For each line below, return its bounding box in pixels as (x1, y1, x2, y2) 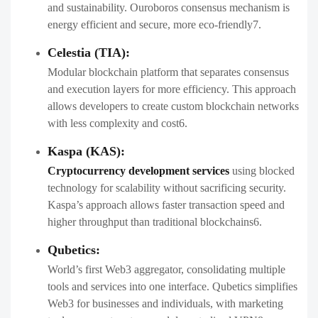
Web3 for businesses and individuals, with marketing (48, 297, 283, 310)
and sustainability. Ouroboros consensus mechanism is (48, 1, 290, 14)
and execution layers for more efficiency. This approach (48, 83, 296, 96)
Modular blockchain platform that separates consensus (48, 66, 289, 79)
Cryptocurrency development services (48, 165, 229, 177)
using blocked (229, 165, 295, 177)
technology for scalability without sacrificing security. (48, 182, 286, 194)
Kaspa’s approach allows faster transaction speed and (48, 199, 285, 212)
